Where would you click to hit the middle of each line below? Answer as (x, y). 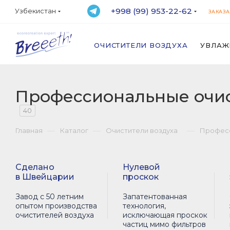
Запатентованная (155, 197)
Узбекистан (35, 11)
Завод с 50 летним (50, 197)
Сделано (35, 167)
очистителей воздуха (55, 215)
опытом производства (56, 206)
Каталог (74, 130)
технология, (144, 206)
